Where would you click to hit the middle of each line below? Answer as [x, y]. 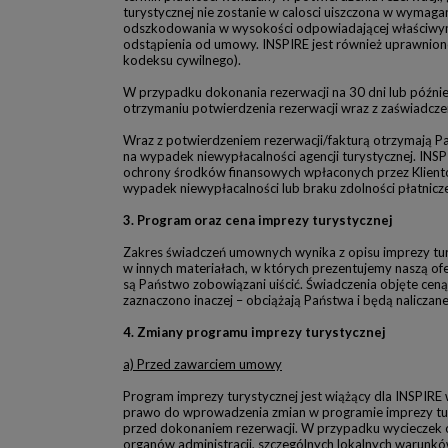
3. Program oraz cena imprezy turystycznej [258, 220]
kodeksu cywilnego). [182, 60]
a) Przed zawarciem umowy [202, 364]
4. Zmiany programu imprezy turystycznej [254, 332]
